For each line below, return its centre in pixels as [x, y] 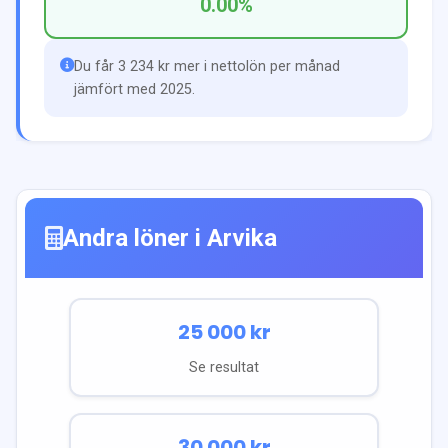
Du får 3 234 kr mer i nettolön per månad [207, 66]
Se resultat [224, 367]
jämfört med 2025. [134, 89]
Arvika [242, 237]
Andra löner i [135, 237]
